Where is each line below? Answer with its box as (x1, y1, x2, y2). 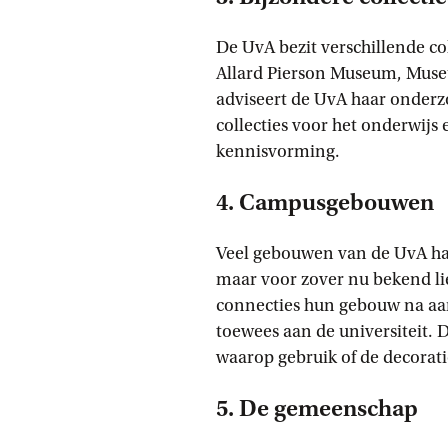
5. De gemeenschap (216, 395, 418, 422)
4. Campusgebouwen (216, 189, 434, 216)
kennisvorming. (216, 141, 340, 162)
